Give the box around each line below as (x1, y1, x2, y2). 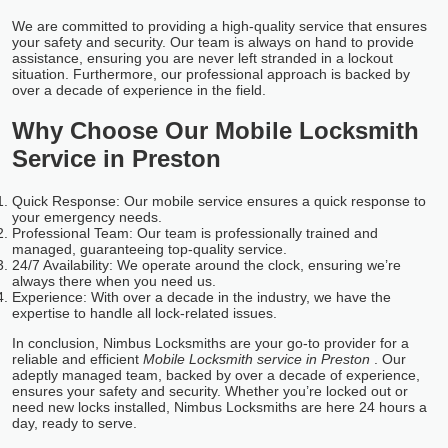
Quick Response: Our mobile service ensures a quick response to (12, 193, 426, 210)
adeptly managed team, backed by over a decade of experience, (12, 367, 420, 384)
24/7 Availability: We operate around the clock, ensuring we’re (12, 257, 401, 274)
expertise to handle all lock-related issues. (12, 305, 277, 322)
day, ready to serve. (12, 415, 137, 432)
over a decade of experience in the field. (12, 81, 266, 98)
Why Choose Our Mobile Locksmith (12, 117, 419, 145)
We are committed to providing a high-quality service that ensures (12, 17, 427, 34)
